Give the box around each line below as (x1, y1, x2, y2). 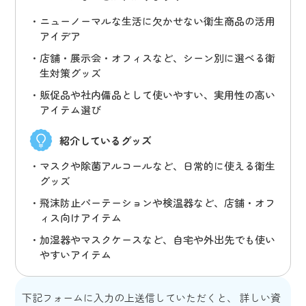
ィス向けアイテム (40, 210, 122, 225)
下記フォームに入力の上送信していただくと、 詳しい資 (22, 290, 281, 305)
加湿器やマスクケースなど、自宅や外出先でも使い (40, 232, 276, 247)
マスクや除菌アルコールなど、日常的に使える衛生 (40, 158, 276, 173)
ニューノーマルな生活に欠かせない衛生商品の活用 (40, 14, 276, 29)
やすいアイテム (40, 247, 112, 262)
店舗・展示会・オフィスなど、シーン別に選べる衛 (40, 51, 276, 66)
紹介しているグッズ (59, 133, 152, 148)
